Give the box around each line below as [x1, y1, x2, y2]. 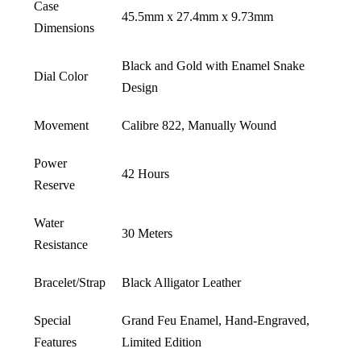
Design [122, 80, 158, 94]
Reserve [34, 177, 75, 192]
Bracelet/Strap [34, 275, 106, 289]
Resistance [34, 237, 88, 251]
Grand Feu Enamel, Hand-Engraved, [122, 313, 309, 327]
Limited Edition [122, 334, 201, 349]
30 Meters [122, 226, 172, 240]
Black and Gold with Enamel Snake [122, 58, 305, 73]
